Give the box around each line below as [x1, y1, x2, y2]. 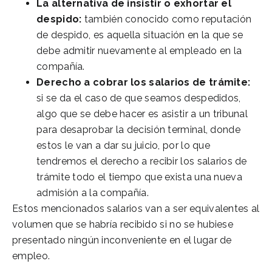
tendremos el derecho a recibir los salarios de [36, 155, 247, 167]
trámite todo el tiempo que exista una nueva [36, 171, 242, 183]
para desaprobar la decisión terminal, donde [36, 123, 240, 135]
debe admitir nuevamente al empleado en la [36, 44, 242, 56]
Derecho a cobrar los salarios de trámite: [36, 76, 251, 88]
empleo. [12, 250, 50, 262]
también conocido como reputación [81, 13, 252, 25]
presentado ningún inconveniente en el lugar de [12, 234, 232, 246]
